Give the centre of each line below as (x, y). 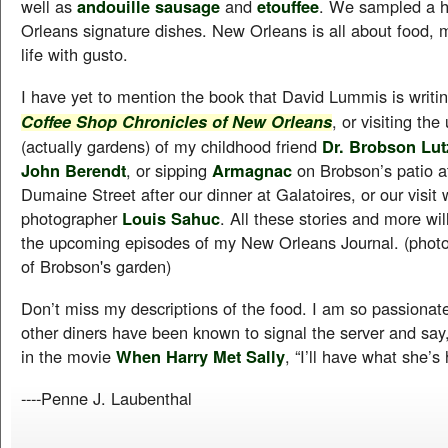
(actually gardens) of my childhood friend (171, 146)
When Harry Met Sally (200, 356)
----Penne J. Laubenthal (106, 398)
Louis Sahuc (171, 218)
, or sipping (169, 170)
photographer (71, 218)
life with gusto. (74, 54)
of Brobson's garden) (96, 266)
